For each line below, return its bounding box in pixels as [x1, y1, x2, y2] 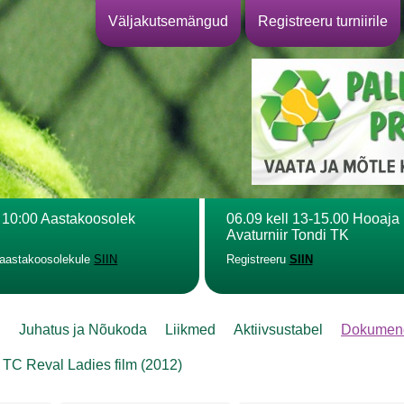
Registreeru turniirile [258, 14, 389, 29]
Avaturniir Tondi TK [225, 226, 349, 243]
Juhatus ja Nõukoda [19, 322, 147, 337]
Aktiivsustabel [234, 322, 323, 337]
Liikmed [165, 322, 216, 337]
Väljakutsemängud [107, 14, 228, 29]
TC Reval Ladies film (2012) [3, 357, 182, 372]
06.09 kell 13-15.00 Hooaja [225, 210, 399, 226]
